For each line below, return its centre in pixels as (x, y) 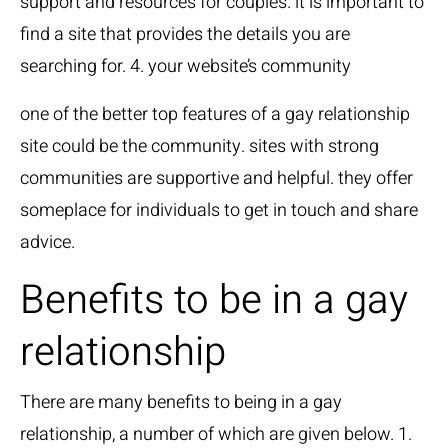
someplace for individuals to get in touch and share (219, 211)
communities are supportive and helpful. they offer (216, 179)
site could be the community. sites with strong (199, 147)
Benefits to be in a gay (214, 301)
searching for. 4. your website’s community (185, 67)
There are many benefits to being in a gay (181, 403)
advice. (47, 243)
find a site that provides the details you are (185, 35)
